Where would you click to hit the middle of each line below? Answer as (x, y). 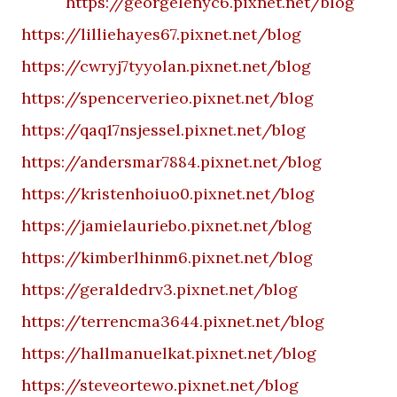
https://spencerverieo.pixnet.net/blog (167, 98)
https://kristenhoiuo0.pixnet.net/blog (168, 194)
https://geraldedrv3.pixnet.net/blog (160, 289)
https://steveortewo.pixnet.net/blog (160, 385)
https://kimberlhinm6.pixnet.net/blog (167, 257)
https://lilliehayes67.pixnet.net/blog (161, 34)
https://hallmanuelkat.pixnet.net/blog (169, 353)
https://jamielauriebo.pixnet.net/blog (167, 226)
